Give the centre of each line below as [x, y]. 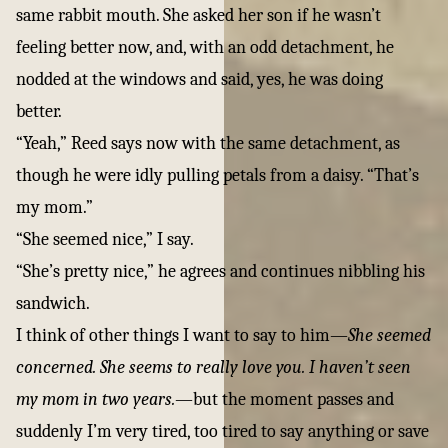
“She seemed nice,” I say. [105, 239]
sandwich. [53, 303]
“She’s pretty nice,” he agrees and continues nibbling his [220, 271]
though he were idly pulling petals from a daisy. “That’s [217, 175]
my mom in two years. [95, 399]
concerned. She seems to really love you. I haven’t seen [213, 367]
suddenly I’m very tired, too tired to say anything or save [222, 431]
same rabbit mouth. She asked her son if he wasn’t [198, 15]
